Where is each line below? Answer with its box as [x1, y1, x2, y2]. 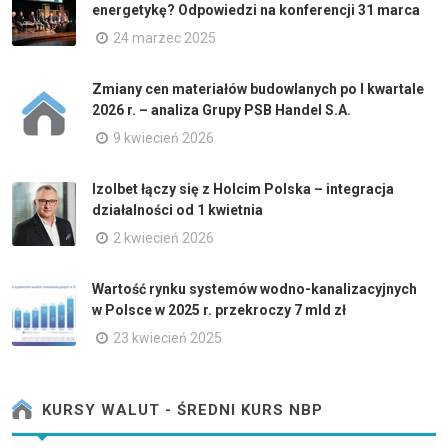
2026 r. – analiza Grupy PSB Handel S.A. [92, 101, 351, 118]
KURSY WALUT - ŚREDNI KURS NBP [37, 401, 323, 420]
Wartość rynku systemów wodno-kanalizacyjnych [92, 280, 417, 297]
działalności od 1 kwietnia [92, 201, 263, 218]
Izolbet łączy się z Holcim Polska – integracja [92, 180, 394, 197]
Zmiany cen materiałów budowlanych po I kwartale [92, 80, 424, 97]
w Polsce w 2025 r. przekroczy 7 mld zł [92, 301, 346, 318]
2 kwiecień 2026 [113, 229, 214, 246]
